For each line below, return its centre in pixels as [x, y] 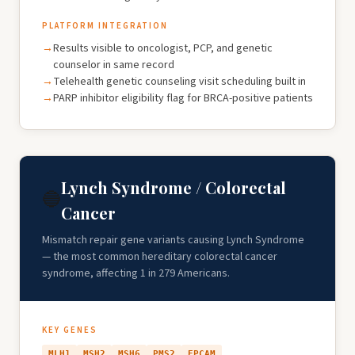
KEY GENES [70, 330]
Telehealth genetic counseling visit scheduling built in [179, 82]
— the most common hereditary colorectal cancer [160, 257]
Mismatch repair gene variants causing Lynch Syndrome [173, 240]
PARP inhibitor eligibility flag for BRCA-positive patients [183, 98]
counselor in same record [114, 65]
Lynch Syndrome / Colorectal [174, 187]
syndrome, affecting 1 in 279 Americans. [136, 273]
